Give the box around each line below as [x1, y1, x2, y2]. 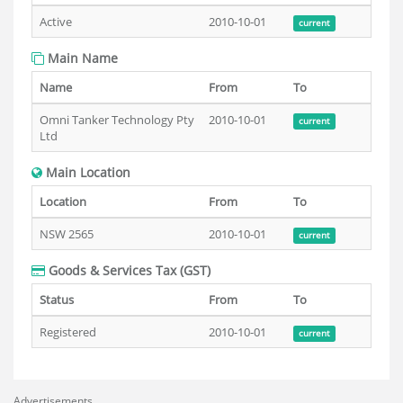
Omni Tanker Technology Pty [40, 112, 194, 128]
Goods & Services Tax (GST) [45, 262, 210, 279]
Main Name [44, 49, 118, 67]
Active [40, 13, 72, 30]
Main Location [42, 164, 130, 181]
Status [40, 291, 74, 308]
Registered [40, 324, 96, 340]
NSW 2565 [40, 226, 94, 242]
